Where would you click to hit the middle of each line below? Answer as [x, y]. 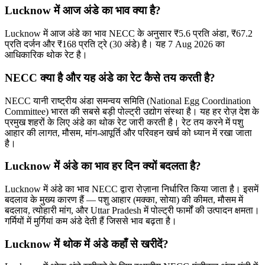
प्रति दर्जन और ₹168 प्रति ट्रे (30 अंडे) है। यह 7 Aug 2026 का [115, 44]
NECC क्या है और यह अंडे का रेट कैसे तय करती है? [110, 77]
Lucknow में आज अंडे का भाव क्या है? [83, 11]
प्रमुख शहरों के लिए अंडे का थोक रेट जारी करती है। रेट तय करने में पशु [124, 122]
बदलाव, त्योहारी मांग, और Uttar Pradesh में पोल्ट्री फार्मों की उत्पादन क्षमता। [132, 211]
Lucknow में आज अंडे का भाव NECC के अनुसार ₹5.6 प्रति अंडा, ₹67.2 [129, 34]
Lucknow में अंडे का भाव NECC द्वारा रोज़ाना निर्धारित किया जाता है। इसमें [132, 189]
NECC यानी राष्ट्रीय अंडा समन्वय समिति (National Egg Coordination [128, 101]
